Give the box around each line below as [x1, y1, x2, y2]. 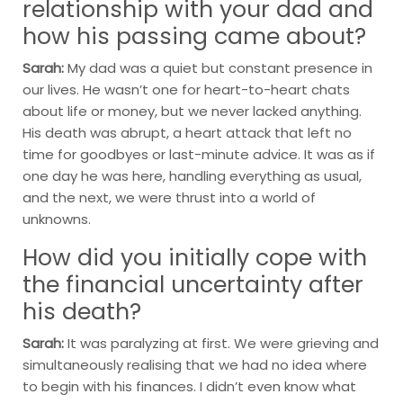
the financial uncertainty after [22, 268, 363, 300]
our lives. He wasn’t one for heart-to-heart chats [22, 79, 350, 99]
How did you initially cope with [22, 241, 367, 273]
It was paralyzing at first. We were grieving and [64, 333, 379, 353]
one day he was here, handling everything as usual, [22, 166, 362, 185]
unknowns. [22, 209, 91, 228]
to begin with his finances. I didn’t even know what [22, 376, 356, 396]
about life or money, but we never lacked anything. [22, 101, 362, 121]
